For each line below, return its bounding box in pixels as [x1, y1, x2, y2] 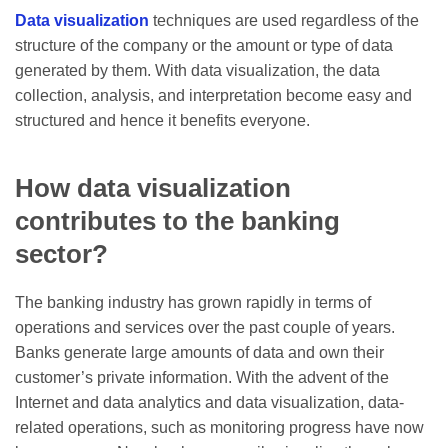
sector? [15, 239, 115, 268]
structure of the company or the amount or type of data [15, 37, 393, 55]
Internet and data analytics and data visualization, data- [15, 394, 404, 412]
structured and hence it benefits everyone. [15, 112, 314, 130]
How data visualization [15, 173, 291, 202]
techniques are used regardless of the [153, 12, 419, 30]
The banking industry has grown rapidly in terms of [15, 294, 371, 312]
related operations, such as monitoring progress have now [15, 419, 424, 437]
